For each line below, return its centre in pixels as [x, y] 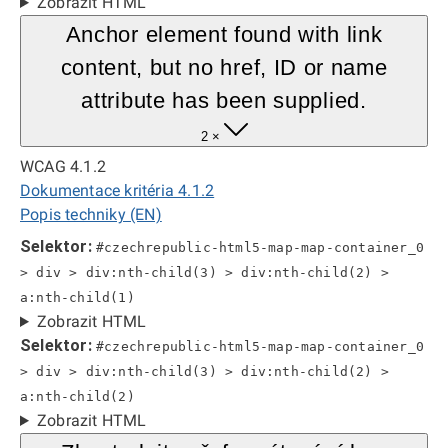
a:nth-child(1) [77, 297]
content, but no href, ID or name [224, 67]
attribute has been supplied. [224, 100]
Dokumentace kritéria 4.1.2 [117, 190]
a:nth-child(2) [77, 396]
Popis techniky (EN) [91, 214]
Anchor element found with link [224, 34]
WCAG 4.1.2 [63, 166]
